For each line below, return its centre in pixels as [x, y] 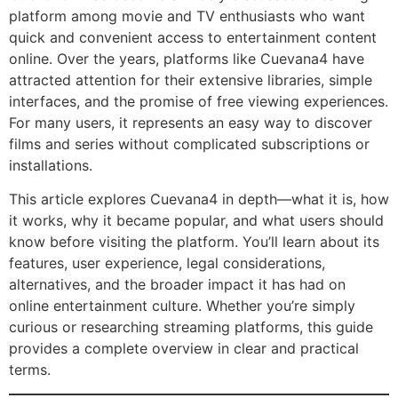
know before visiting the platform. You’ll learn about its [194, 242]
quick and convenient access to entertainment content [193, 37]
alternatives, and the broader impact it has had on [177, 285]
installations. [51, 165]
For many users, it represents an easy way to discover [191, 123]
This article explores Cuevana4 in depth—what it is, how [199, 199]
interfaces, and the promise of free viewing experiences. [199, 101]
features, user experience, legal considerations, [167, 263]
